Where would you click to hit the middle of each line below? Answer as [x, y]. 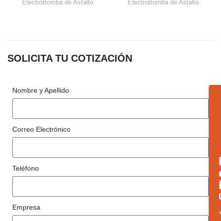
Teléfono [26, 168]
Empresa [26, 207]
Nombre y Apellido [41, 90]
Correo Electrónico [41, 129]
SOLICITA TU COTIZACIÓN [70, 58]
